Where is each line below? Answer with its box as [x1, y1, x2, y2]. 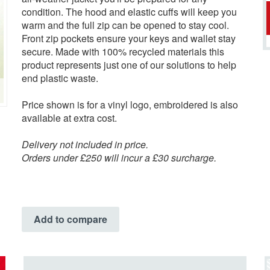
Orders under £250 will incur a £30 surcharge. [22, 150, 216, 165]
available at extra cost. [22, 110, 117, 125]
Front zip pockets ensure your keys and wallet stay [22, 31, 236, 45]
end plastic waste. [22, 71, 98, 85]
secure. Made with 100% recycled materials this [22, 44, 224, 58]
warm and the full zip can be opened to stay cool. [22, 17, 229, 32]
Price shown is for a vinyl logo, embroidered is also [22, 97, 238, 111]
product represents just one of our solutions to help [22, 57, 236, 72]
